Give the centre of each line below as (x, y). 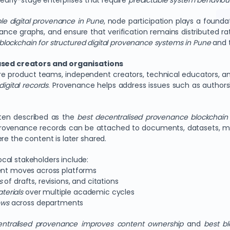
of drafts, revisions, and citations (60, 181)
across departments (46, 203)
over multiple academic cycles (79, 192)
